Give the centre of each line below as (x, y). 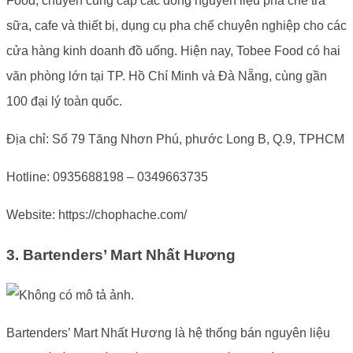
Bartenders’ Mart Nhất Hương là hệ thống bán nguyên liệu (168, 333)
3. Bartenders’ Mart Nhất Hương (121, 255)
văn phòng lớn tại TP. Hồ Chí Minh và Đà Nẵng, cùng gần (167, 76)
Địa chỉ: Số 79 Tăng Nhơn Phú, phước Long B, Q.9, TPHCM (175, 139)
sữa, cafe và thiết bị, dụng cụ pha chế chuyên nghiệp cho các (176, 26)
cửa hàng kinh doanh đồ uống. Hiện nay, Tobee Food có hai (173, 51)
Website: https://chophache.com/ (98, 215)
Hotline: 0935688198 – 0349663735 (107, 177)
